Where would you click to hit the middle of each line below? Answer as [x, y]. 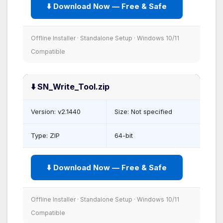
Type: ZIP [45, 135]
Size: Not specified [143, 111]
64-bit [124, 135]
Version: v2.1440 [56, 111]
